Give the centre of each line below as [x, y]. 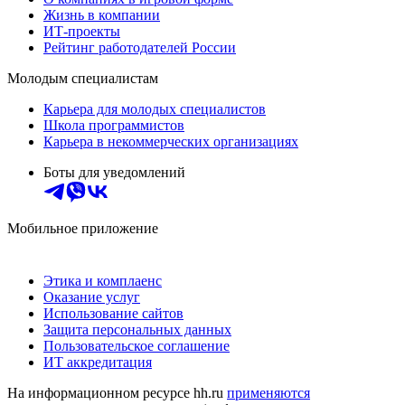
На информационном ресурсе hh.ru [117, 392]
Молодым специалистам [83, 78]
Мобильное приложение [83, 228]
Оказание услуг [92, 297]
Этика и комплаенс [103, 280]
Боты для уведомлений [114, 172]
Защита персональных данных [137, 329]
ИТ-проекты [82, 31]
